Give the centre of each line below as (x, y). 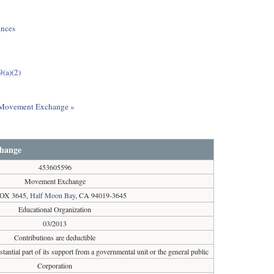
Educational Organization (55, 209)
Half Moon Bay (53, 195)
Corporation (55, 265)
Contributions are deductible (55, 237)
